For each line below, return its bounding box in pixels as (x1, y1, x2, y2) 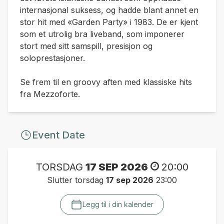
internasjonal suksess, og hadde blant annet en (20, 4, 198, 15)
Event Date (32, 128, 85, 141)
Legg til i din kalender (82, 199, 153, 208)
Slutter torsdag (47, 174, 106, 185)
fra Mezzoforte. (20, 88, 80, 99)
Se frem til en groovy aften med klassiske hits (20, 76, 192, 87)
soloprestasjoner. (20, 52, 85, 63)
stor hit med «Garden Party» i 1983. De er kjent (20, 16, 198, 27)
